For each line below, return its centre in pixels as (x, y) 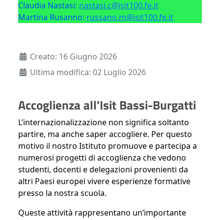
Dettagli (34, 56)
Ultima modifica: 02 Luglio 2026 (88, 72)
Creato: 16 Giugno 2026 (73, 57)
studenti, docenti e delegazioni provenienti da (103, 170)
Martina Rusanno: (52, 17)
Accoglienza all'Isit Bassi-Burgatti (107, 105)
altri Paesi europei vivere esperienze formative (104, 181)
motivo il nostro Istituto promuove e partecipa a (108, 146)
